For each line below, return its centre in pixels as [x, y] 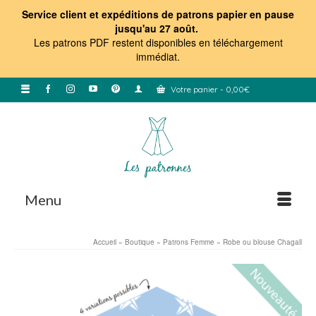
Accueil [105, 242]
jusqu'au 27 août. [158, 28]
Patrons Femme [189, 242]
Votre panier [194, 89]
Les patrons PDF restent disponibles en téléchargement [158, 42]
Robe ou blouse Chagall [262, 242]
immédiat [157, 56]
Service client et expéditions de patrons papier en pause [158, 14]
